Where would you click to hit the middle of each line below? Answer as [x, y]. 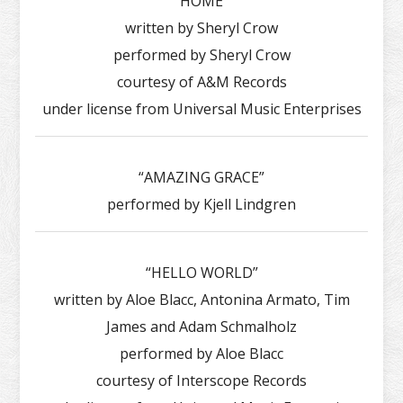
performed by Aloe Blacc [201, 353]
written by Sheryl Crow [201, 27]
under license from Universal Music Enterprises [201, 108]
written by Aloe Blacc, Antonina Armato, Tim [201, 299]
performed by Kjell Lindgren [201, 204]
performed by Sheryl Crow [201, 54]
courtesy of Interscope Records [201, 380]
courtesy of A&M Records [201, 81]
